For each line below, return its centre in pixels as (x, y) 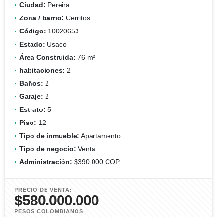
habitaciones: (42, 70)
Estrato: (32, 109)
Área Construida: (47, 57)
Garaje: (31, 96)
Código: (33, 31)
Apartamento (100, 135)
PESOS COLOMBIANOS (49, 211)
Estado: (32, 44)
